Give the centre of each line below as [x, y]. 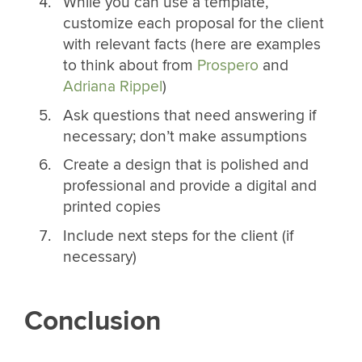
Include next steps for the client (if [178, 236]
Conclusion [93, 322]
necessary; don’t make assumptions [185, 136]
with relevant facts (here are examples [192, 45]
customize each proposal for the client [193, 24]
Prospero [227, 66]
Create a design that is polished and [185, 165]
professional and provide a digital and [189, 186]
